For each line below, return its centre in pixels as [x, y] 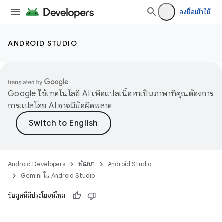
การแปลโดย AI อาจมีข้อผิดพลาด [60, 106]
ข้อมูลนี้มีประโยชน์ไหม [37, 195]
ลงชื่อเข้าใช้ [194, 12]
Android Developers [37, 164]
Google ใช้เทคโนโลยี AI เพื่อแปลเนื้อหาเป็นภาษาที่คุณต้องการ [111, 94]
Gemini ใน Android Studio [58, 176]
